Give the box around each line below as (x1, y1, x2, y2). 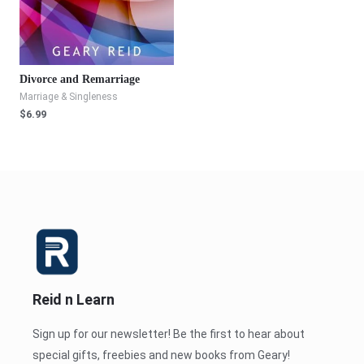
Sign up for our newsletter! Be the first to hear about (32, 327, 305, 340)
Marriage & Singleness (19, 90, 118, 102)
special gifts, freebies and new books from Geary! (32, 348, 290, 362)
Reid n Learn (32, 290, 115, 308)
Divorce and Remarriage (19, 72, 140, 85)
